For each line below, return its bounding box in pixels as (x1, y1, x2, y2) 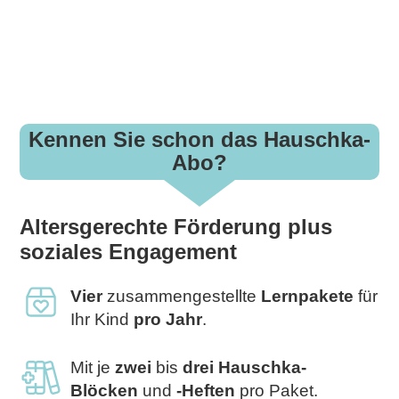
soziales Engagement (20, 239, 238, 264)
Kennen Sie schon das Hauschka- (28, 127, 370, 152)
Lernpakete (261, 286, 354, 305)
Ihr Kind (70, 309, 134, 329)
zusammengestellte (102, 286, 262, 305)
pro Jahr (134, 309, 203, 329)
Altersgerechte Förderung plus (20, 214, 333, 239)
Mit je (70, 358, 116, 378)
